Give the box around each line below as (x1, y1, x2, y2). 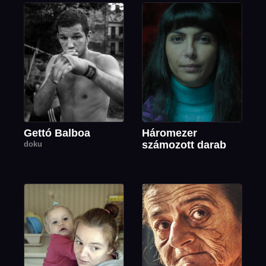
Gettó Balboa (24, 127, 91, 140)
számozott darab (142, 139, 226, 151)
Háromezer (142, 127, 197, 140)
